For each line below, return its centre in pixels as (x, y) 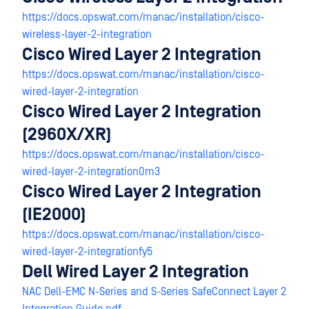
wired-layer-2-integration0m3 (91, 172)
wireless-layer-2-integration (87, 34)
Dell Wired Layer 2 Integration (136, 272)
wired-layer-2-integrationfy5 (87, 252)
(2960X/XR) (67, 135)
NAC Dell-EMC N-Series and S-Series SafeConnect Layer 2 (154, 292)
